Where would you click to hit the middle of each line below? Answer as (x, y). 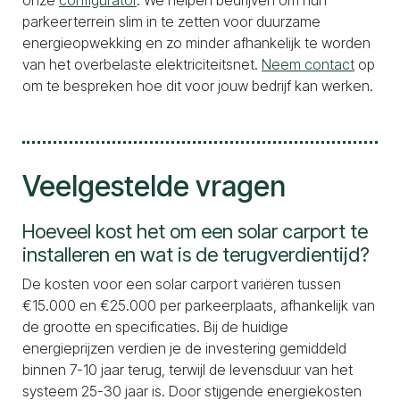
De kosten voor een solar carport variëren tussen (182, 284)
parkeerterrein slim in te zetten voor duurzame (171, 21)
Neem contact (308, 64)
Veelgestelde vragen (154, 186)
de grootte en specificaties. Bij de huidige (155, 327)
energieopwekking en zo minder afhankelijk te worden (196, 43)
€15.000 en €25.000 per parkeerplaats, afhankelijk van (199, 305)
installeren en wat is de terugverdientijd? (196, 254)
